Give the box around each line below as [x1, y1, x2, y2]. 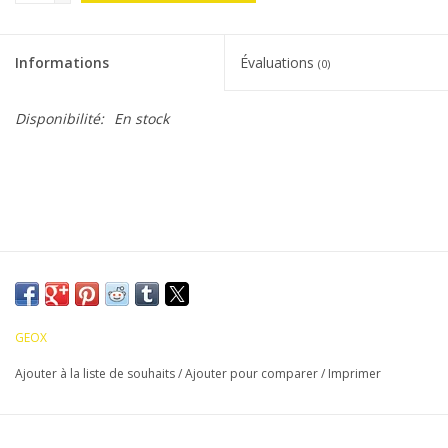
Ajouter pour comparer [185, 365, 321, 383]
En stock [114, 109, 169, 129]
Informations [15, 53, 109, 73]
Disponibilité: [15, 109, 104, 129]
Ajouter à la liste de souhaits [15, 365, 178, 383]
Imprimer [328, 365, 381, 383]
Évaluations [240, 53, 318, 73]
